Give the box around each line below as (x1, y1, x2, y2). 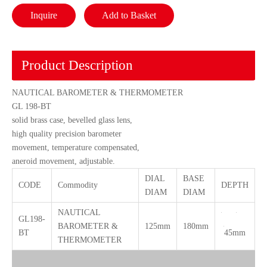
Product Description (21, 58, 133, 73)
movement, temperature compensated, (12, 143, 139, 152)
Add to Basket (102, 10, 156, 20)
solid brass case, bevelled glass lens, (12, 116, 132, 125)
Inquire (30, 10, 57, 20)
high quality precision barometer (12, 129, 122, 138)
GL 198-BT (12, 102, 51, 111)
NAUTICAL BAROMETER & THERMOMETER (12, 88, 183, 97)
